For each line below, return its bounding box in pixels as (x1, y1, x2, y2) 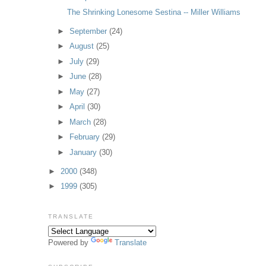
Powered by (47, 237, 91, 247)
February (69, 132, 100, 142)
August (69, 42, 94, 51)
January (69, 147, 97, 157)
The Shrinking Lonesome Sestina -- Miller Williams (67, 7, 241, 17)
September (69, 26, 107, 36)
